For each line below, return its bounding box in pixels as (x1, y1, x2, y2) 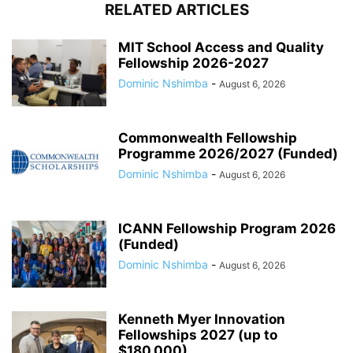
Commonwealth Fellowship (118, 130, 297, 147)
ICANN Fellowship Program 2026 (118, 221, 336, 237)
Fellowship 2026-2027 (118, 55, 269, 72)
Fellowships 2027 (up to (118, 327, 277, 344)
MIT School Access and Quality (118, 39, 324, 56)
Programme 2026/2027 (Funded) (118, 146, 338, 162)
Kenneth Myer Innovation (118, 311, 285, 328)
